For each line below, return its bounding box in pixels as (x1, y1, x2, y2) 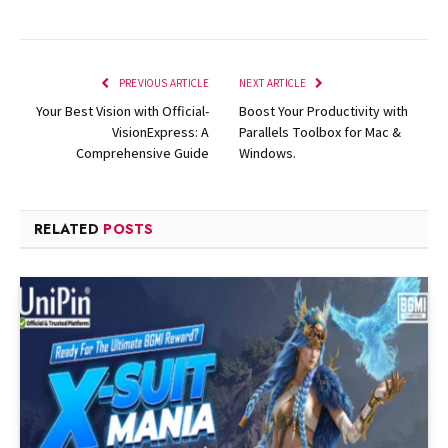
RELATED (34, 219, 104, 240)
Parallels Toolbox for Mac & (239, 123, 401, 142)
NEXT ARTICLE (239, 76, 309, 91)
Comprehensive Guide (76, 144, 209, 163)
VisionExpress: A (112, 123, 209, 142)
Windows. (239, 144, 296, 163)
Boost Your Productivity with (239, 102, 408, 121)
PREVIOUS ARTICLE (116, 76, 209, 91)
